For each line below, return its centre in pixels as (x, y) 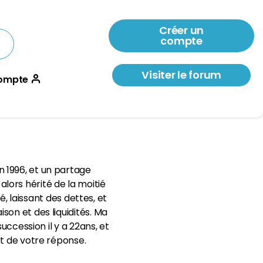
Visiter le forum (182, 75)
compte (181, 41)
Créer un (182, 30)
